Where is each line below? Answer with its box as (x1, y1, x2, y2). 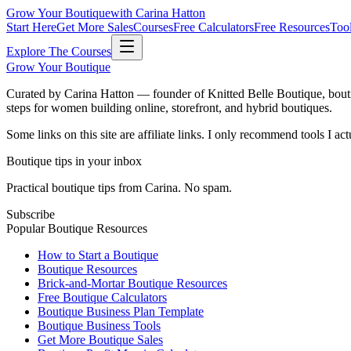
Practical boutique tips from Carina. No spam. (6, 181, 232, 194)
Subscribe (6, 208, 55, 221)
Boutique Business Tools (38, 319, 161, 332)
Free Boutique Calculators (38, 291, 167, 304)
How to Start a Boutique (38, 248, 158, 262)
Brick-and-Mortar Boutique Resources (38, 277, 227, 290)
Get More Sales (56, 20, 133, 34)
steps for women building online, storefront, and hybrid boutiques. (6, 101, 332, 114)
